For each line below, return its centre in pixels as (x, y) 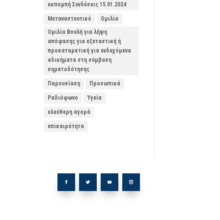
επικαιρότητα (66, 126)
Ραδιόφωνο (63, 97)
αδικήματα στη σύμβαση (80, 60)
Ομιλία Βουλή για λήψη (78, 32)
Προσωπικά (105, 83)
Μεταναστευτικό (70, 18)
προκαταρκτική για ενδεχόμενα (90, 50)
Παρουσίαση (64, 83)
